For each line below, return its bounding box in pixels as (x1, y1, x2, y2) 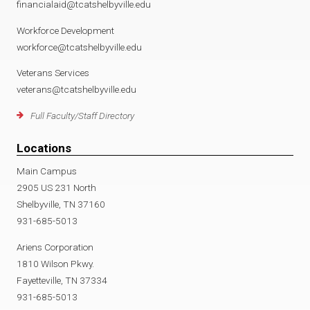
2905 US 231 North (17, 182, 96, 193)
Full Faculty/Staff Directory (30, 110, 134, 122)
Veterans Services (17, 67, 89, 79)
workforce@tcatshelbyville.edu (17, 41, 142, 53)
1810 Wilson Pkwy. (17, 257, 94, 269)
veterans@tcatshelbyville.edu (17, 84, 136, 95)
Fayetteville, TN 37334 (17, 274, 107, 286)
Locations (17, 140, 71, 155)
